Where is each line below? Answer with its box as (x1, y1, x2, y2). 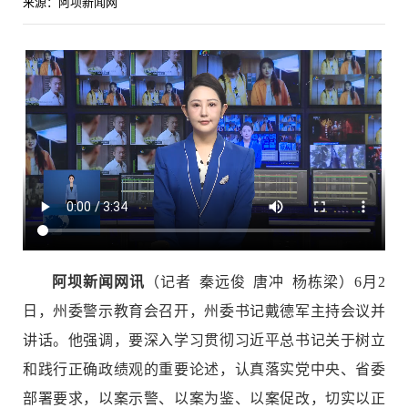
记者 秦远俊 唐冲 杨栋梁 (159, 274, 340, 290)
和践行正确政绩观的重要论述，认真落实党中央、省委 (23, 362, 385, 377)
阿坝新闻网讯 (52, 274, 145, 290)
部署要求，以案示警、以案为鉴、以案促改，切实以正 (23, 391, 385, 406)
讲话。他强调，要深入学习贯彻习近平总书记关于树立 (23, 332, 385, 348)
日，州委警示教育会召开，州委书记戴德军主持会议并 (23, 303, 385, 319)
